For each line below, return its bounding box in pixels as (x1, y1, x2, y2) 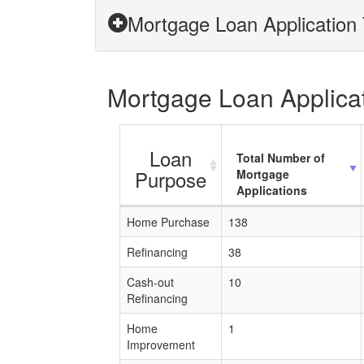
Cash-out (127, 274, 174, 290)
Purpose (135, 165, 206, 193)
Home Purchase (127, 214, 210, 230)
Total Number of (236, 149, 325, 166)
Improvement (127, 336, 195, 353)
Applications (236, 182, 307, 198)
